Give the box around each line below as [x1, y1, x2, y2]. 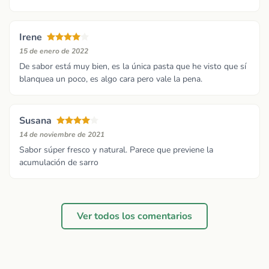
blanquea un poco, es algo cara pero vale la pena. [19, 73, 202, 85]
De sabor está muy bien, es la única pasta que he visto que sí [19, 61, 246, 73]
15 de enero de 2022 [19, 46, 88, 56]
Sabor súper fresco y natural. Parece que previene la [19, 144, 213, 156]
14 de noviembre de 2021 [19, 130, 104, 140]
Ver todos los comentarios [77, 209, 192, 223]
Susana [19, 114, 52, 128]
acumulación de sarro [19, 157, 98, 169]
